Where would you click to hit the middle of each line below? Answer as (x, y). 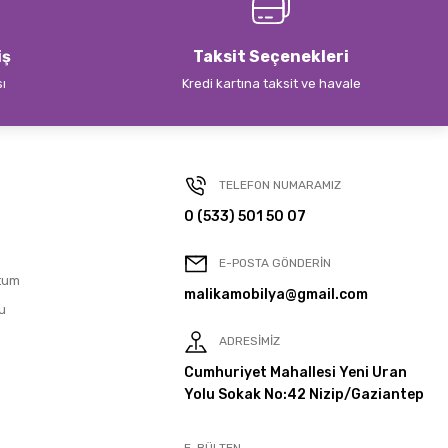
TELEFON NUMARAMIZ (280, 185)
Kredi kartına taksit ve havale (271, 83)
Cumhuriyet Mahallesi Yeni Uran (295, 372)
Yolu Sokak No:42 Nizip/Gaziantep (304, 394)
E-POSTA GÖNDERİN (275, 263)
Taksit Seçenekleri (271, 56)
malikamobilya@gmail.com (276, 294)
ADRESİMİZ (249, 341)
